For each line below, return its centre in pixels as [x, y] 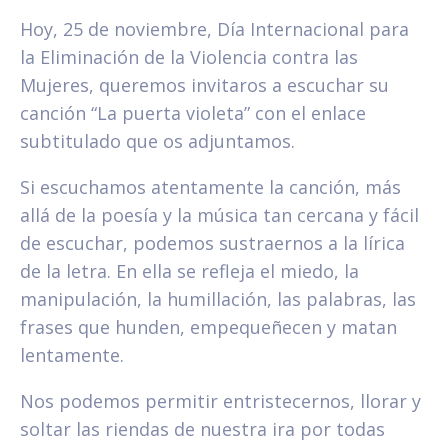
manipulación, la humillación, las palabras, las [218, 299]
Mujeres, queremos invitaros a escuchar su [204, 85]
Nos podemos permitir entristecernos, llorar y [220, 401]
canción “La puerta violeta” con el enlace [193, 113]
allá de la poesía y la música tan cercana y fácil [219, 215]
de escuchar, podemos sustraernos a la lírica [212, 243]
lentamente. [72, 355]
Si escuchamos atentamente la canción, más [210, 187]
